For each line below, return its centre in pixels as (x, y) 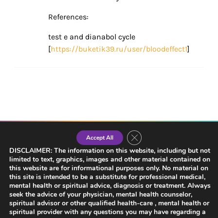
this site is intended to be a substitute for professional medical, (107, 177)
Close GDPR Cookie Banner (175, 136)
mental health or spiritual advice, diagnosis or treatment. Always (110, 186)
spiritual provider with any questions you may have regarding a (108, 212)
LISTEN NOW (36, 163)
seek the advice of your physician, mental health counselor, (101, 194)
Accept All (100, 138)
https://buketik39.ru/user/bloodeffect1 (119, 49)
